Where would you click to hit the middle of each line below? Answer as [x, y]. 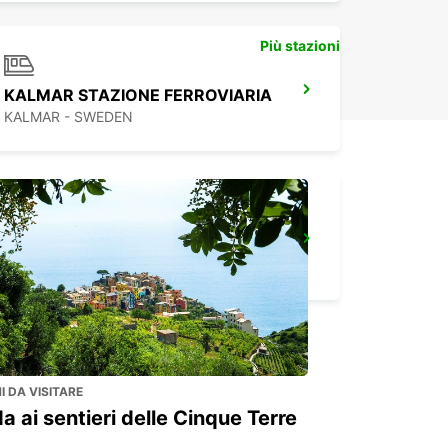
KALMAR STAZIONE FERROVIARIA [138, 95]
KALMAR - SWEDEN [68, 117]
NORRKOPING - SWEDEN [87, 266]
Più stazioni [300, 46]
